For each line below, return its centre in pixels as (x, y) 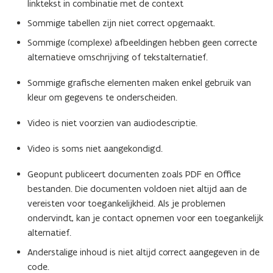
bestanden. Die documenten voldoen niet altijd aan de (137, 189)
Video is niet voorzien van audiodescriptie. (112, 123)
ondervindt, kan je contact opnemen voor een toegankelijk (145, 218)
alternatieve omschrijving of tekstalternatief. (118, 57)
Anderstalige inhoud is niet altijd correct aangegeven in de (144, 252)
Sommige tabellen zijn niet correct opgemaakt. (121, 23)
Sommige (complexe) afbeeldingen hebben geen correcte (142, 43)
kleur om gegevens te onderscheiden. (102, 97)
